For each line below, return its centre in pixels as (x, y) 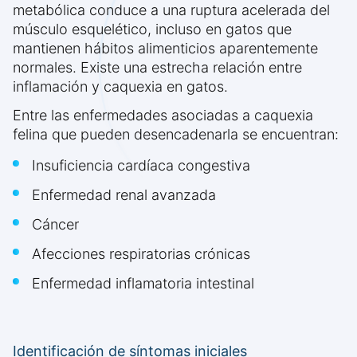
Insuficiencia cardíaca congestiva (141, 166)
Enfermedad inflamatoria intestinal (143, 284)
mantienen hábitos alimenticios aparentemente (165, 49)
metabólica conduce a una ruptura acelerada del (171, 10)
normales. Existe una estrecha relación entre (157, 68)
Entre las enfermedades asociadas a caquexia (163, 116)
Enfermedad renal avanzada (124, 195)
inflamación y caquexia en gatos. (120, 87)
